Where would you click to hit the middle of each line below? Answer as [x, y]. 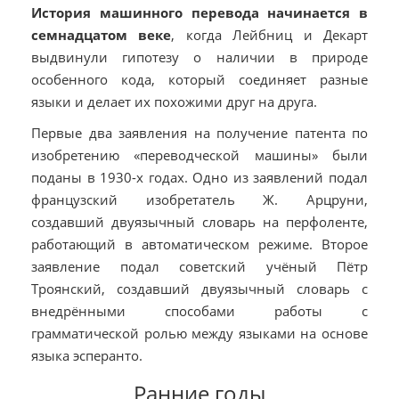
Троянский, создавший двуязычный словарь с [199, 289]
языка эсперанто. [87, 356]
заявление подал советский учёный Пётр [199, 267]
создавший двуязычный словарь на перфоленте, [199, 222]
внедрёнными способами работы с [199, 311]
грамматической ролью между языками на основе [199, 334]
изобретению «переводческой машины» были [199, 155]
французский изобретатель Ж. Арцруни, [199, 200]
